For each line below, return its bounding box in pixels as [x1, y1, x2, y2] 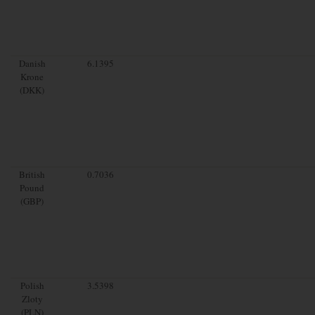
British [19, 167, 46, 181]
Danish [18, 56, 46, 70]
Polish [20, 278, 44, 292]
